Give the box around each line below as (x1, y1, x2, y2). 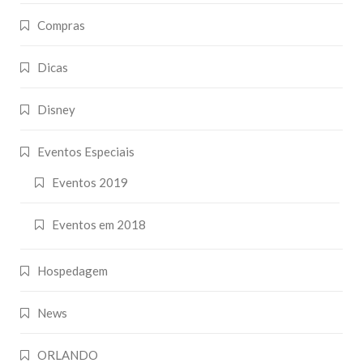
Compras (37, 17, 85, 32)
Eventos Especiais (37, 143, 135, 159)
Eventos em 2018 (52, 216, 146, 232)
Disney (37, 101, 75, 117)
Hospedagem (37, 263, 108, 278)
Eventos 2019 (52, 174, 128, 190)
